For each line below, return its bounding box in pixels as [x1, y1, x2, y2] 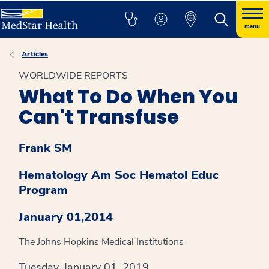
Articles [22, 49, 48, 59]
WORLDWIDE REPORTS [19, 69, 128, 82]
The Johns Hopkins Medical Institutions [19, 235, 184, 249]
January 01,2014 [19, 209, 113, 225]
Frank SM [19, 140, 72, 156]
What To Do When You [19, 83, 238, 110]
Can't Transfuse [19, 103, 179, 130]
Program [19, 182, 68, 198]
